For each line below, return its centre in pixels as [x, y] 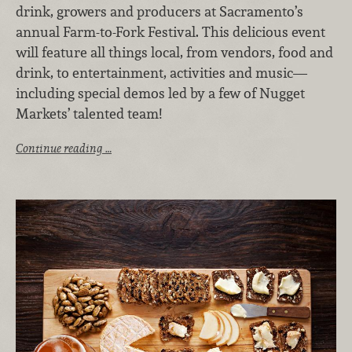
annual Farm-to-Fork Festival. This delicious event [170, 31]
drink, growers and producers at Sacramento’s [159, 11]
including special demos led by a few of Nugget [160, 93]
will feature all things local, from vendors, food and [174, 52]
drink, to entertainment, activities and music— [161, 72]
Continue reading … [64, 148]
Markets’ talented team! [90, 113]
